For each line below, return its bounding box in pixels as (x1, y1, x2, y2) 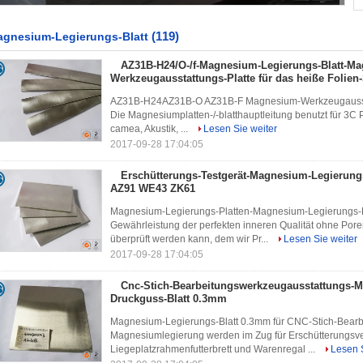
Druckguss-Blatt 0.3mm (110, 293, 227, 305)
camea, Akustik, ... (110, 123, 190, 135)
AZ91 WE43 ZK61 (110, 182, 195, 194)
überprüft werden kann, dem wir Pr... (110, 233, 271, 245)
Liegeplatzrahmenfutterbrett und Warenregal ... (110, 344, 318, 355)
